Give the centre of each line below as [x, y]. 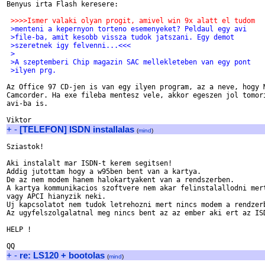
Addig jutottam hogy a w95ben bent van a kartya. [104, 172]
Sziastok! [25, 147]
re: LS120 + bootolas [62, 255]
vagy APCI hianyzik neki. [56, 196]
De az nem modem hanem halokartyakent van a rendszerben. [120, 180]
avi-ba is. [27, 104]
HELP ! [19, 230]
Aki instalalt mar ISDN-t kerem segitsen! [89, 163]
